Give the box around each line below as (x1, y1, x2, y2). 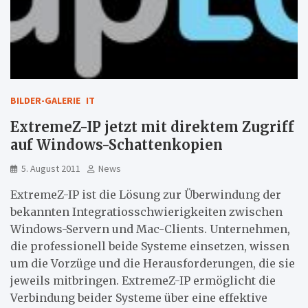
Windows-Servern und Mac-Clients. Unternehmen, (10, 221, 290, 236)
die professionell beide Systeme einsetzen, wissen (10, 239, 289, 253)
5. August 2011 (21, 162, 80, 175)
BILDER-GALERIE (10, 93, 80, 107)
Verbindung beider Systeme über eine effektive (10, 290, 267, 305)
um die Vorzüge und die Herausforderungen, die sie (10, 256, 295, 270)
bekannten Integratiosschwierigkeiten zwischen (10, 204, 283, 219)
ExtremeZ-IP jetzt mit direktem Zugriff (10, 118, 294, 135)
